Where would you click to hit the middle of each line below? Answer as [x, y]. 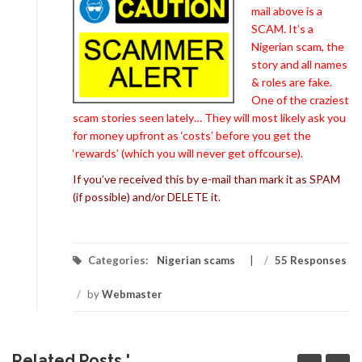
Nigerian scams [196, 260]
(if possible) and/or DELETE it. [147, 196]
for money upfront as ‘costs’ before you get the [192, 135]
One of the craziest [300, 99]
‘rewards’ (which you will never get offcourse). [188, 153]
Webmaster [132, 294]
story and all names [299, 64]
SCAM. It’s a [282, 28]
